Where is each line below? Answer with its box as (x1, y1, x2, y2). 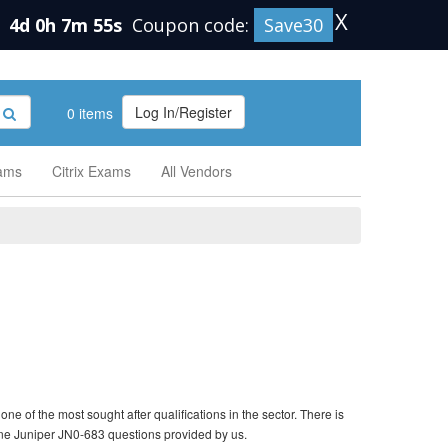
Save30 (264, 13, 323, 37)
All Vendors (161, 161, 232, 181)
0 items (63, 103, 113, 123)
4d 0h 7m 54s (9, 13, 127, 37)
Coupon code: (132, 13, 254, 37)
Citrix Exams (52, 161, 131, 181)
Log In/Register (135, 102, 232, 122)
